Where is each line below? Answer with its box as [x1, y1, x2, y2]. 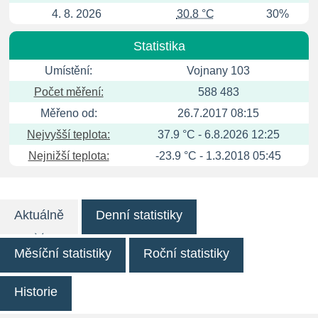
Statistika [133, 39, 185, 53]
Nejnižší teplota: [28, 150, 109, 162]
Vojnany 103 [187, 65, 250, 77]
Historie [14, 285, 57, 299]
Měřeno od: [40, 107, 97, 119]
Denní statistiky [96, 208, 182, 222]
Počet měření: [33, 86, 104, 98]
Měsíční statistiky [14, 246, 111, 261]
